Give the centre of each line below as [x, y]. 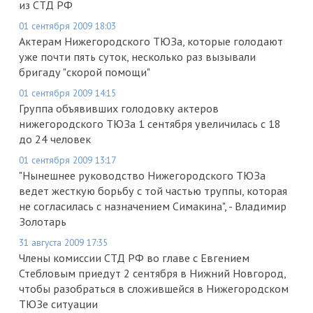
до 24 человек [55, 139]
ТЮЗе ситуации [58, 304]
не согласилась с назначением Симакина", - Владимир [153, 206]
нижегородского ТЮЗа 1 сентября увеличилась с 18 [150, 123]
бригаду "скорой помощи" [85, 72]
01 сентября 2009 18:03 [67, 26]
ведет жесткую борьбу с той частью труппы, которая [153, 190]
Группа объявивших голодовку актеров [119, 108]
